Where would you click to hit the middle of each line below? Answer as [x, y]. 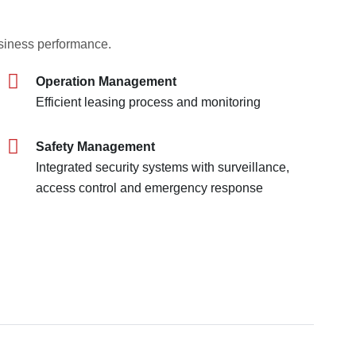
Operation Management [106, 82]
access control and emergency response [149, 188]
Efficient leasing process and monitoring [148, 103]
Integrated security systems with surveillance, [162, 168]
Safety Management [95, 147]
